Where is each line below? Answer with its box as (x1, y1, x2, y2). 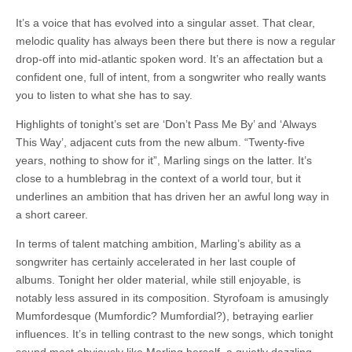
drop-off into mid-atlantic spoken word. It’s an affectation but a (16, 53, 323, 66)
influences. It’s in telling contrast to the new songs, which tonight (16, 328, 333, 341)
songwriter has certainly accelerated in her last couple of (16, 255, 295, 269)
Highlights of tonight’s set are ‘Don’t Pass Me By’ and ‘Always (16, 118, 317, 131)
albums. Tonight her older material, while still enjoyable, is (16, 273, 301, 287)
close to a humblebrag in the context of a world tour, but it (16, 172, 301, 185)
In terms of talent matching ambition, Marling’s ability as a (16, 237, 301, 251)
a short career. (16, 208, 88, 222)
